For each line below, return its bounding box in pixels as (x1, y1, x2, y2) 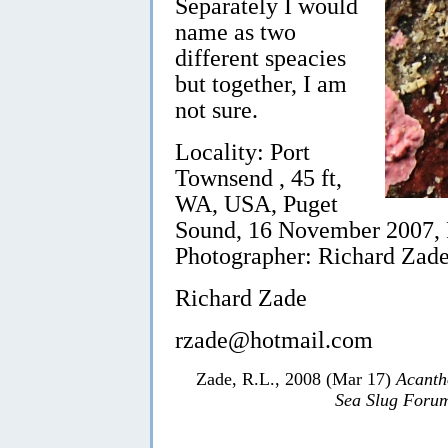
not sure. (175, 95, 258, 123)
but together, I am (175, 69, 347, 97)
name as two (175, 17, 296, 45)
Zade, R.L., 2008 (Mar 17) (196, 368, 396, 389)
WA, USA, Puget (175, 189, 338, 217)
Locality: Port (175, 137, 310, 165)
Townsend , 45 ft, (175, 163, 342, 191)
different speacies (175, 43, 346, 71)
